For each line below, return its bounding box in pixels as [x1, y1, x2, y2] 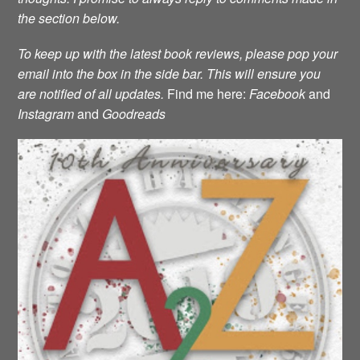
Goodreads [102, 104, 166, 124]
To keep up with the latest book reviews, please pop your [18, 44, 338, 63]
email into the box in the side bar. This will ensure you [18, 64, 321, 84]
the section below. [18, 9, 121, 27]
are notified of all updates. [18, 84, 165, 104]
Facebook [249, 84, 306, 104]
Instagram [18, 104, 78, 124]
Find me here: [164, 84, 250, 104]
